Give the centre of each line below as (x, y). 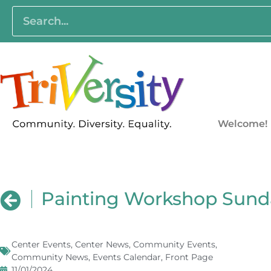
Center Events (41, 245)
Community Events (174, 245)
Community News (50, 257)
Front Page (189, 257)
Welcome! (242, 124)
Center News (102, 245)
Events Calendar (127, 257)
